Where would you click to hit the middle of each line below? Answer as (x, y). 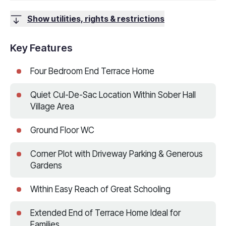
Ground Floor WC (62, 130)
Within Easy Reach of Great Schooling (100, 189)
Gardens (46, 165)
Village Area (52, 106)
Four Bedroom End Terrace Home (92, 71)
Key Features (41, 48)
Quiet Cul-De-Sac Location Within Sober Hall (113, 95)
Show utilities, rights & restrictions (96, 18)
